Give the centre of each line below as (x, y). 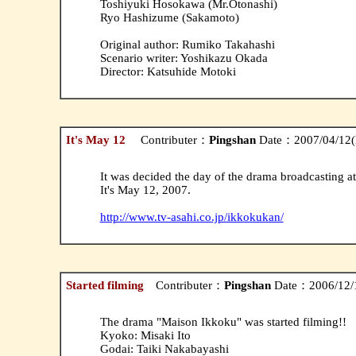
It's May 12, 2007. (145, 190)
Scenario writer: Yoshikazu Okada (184, 58)
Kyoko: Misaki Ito (145, 335)
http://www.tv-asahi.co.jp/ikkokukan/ (192, 217)
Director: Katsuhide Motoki (168, 71)
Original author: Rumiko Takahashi (187, 44)
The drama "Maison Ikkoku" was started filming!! (223, 321)
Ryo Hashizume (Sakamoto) (169, 17)
